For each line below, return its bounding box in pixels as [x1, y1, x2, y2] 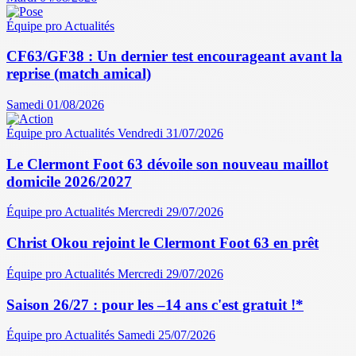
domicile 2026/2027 [6, 172, 132, 190]
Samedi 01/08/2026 [6, 98, 104, 111]
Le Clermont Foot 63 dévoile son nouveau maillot [6, 155, 328, 172]
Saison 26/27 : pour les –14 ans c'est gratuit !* [6, 296, 304, 313]
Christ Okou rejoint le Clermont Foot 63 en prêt [6, 234, 319, 252]
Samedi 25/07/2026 [118, 328, 215, 342]
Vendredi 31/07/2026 [118, 126, 223, 140]
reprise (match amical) [6, 65, 151, 83]
